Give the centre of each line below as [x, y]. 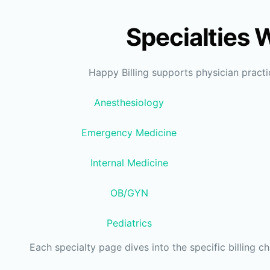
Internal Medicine [129, 163]
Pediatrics [129, 223]
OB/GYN [129, 193]
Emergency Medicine [129, 133]
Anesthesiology [129, 103]
